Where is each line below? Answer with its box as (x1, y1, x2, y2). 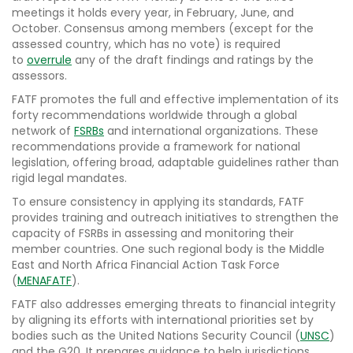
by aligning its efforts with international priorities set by (12, 312, 314, 329)
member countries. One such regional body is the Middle (12, 241, 325, 258)
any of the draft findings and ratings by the (72, 52, 314, 69)
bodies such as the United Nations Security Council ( (12, 328, 300, 344)
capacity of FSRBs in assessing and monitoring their (12, 225, 294, 242)
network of (12, 123, 74, 139)
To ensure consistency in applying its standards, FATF (12, 194, 304, 210)
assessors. (12, 68, 70, 84)
